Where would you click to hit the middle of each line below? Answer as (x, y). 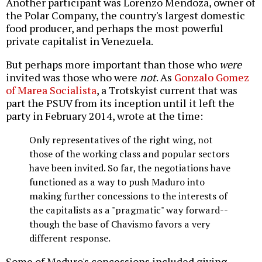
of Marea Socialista (51, 90)
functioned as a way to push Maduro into (117, 182)
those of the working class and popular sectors (129, 154)
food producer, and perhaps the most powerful (115, 28)
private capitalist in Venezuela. (80, 41)
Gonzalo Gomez (212, 77)
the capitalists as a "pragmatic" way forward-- (129, 210)
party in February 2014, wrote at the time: (104, 116)
